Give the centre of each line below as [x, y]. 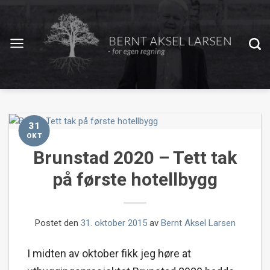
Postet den [58, 223]
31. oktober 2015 [114, 223]
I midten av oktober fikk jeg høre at [109, 253]
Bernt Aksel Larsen [198, 223]
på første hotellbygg [135, 179]
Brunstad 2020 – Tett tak [135, 157]
